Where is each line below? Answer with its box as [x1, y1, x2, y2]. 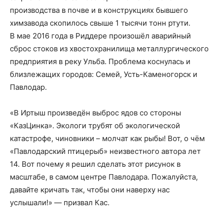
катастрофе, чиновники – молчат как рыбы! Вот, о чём [10, 134, 205, 143]
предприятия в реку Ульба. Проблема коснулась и [10, 57, 190, 66]
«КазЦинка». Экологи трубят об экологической [10, 121, 180, 130]
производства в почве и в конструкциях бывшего [10, 5, 188, 15]
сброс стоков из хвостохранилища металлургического [10, 44, 209, 53]
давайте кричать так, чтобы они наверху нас [10, 185, 170, 194]
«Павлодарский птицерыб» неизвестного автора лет [10, 147, 201, 156]
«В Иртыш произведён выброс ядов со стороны [10, 108, 181, 117]
